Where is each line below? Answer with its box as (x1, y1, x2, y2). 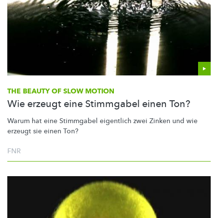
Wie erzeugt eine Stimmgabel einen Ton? (7, 97, 190, 110)
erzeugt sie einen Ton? (7, 126, 78, 136)
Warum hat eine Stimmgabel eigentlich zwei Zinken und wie (7, 116, 198, 126)
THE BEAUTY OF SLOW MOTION (7, 86, 114, 96)
